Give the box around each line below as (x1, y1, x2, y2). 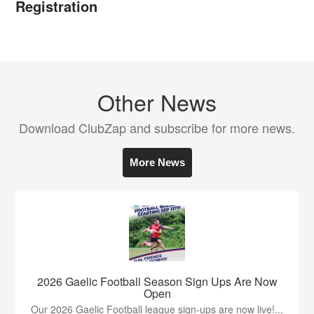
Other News (97, 85, 217, 118)
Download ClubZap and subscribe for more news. (19, 118, 295, 137)
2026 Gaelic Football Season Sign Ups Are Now (36, 273, 278, 289)
